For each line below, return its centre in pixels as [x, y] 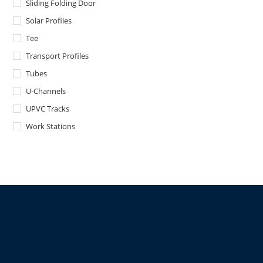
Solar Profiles [49, 21]
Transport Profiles [58, 56]
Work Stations [51, 127]
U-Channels [46, 91]
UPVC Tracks [48, 109]
